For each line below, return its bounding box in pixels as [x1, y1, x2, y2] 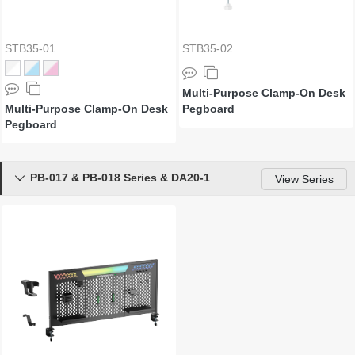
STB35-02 [182, 42, 233, 55]
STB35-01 [5, 42, 55, 55]
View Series [275, 173, 334, 185]
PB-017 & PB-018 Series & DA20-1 [30, 171, 210, 184]
